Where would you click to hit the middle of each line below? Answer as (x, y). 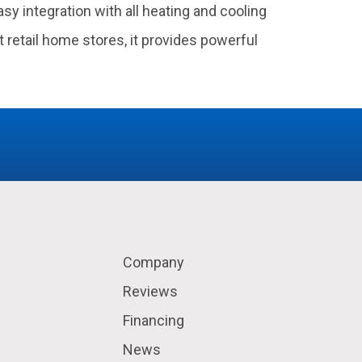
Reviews (151, 292)
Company (154, 263)
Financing (154, 321)
